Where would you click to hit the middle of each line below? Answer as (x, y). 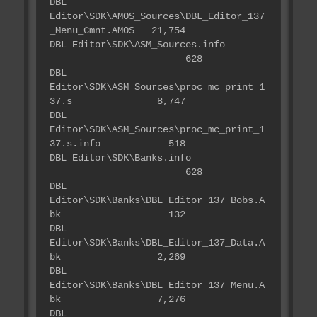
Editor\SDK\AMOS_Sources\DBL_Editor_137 (157, 17)
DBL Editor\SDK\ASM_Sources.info (157, 45)
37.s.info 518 (117, 144)
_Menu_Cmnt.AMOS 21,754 (117, 31)
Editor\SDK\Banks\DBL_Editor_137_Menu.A (157, 286)
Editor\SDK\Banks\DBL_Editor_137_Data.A (157, 243)
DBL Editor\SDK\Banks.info (157, 158)
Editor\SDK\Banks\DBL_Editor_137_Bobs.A (157, 201)
